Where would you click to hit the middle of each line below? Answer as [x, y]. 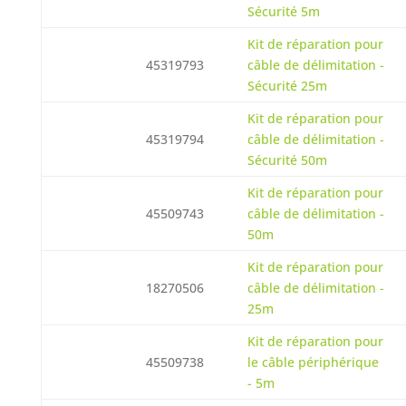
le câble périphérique [313, 362]
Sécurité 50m [287, 160]
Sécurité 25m [287, 86]
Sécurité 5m [283, 11]
